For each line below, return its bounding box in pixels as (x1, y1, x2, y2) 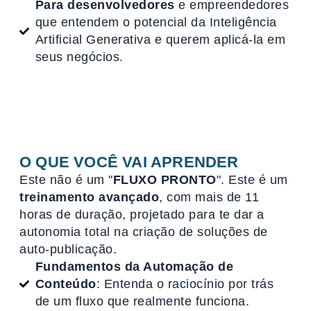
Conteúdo (35, 276, 96, 291)
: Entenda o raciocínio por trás (96, 276, 274, 291)
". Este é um (216, 172, 288, 187)
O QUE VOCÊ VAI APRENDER (19, 153, 239, 171)
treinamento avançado (19, 190, 159, 204)
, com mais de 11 (159, 190, 259, 204)
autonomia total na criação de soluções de (19, 224, 268, 239)
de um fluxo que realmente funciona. (35, 294, 249, 308)
